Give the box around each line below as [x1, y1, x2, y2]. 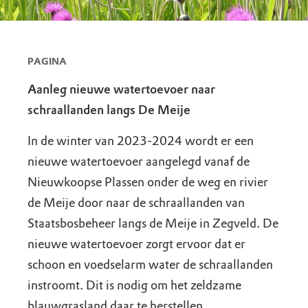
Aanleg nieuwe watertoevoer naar [27, 81, 215, 97]
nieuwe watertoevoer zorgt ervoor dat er [27, 236, 245, 252]
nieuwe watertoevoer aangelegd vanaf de [27, 153, 250, 169]
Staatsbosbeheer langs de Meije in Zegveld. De [27, 215, 278, 231]
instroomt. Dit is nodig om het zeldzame [27, 277, 241, 293]
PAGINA [27, 55, 67, 67]
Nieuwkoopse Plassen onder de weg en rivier [27, 174, 268, 190]
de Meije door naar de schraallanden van [27, 195, 245, 210]
